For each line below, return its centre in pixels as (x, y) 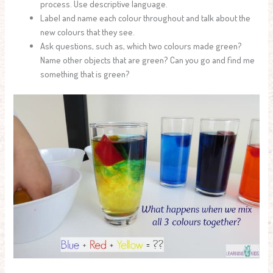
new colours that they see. (88, 32)
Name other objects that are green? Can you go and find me (148, 60)
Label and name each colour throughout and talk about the (146, 18)
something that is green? (85, 74)
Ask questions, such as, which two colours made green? (141, 46)
